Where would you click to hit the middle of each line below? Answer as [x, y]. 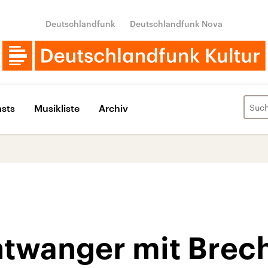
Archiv [113, 108]
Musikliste [57, 108]
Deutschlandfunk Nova [176, 24]
